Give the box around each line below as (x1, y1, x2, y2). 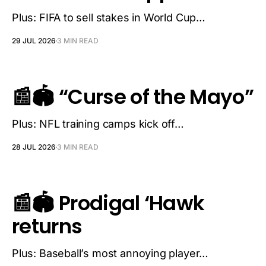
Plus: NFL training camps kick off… (12, 118, 184, 130)
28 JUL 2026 (12, 142, 56, 151)
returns (12, 212, 83, 240)
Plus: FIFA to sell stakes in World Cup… (12, 11, 205, 24)
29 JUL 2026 (12, 36, 56, 45)
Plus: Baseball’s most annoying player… (12, 247, 209, 259)
